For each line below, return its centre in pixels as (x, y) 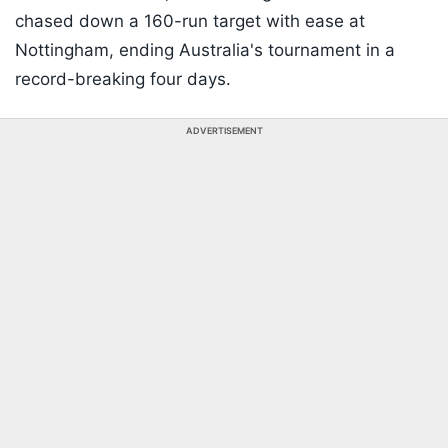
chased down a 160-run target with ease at (190, 21)
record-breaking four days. (123, 79)
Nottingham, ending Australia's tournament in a (205, 50)
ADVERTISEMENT (224, 131)
